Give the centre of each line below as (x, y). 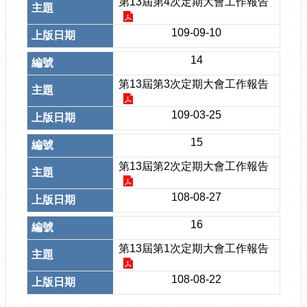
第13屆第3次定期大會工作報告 (194, 84)
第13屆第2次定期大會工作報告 (194, 166)
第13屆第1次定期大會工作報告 (194, 248)
